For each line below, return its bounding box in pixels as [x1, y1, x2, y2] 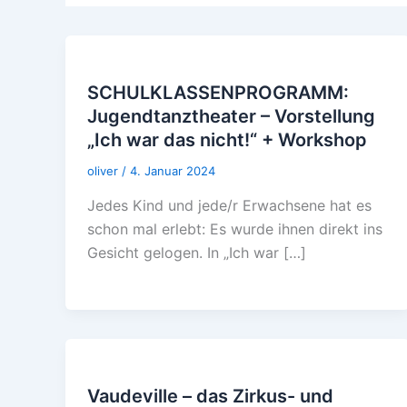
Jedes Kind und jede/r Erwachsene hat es [87, 195, 372, 214]
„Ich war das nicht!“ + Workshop [87, 128, 367, 151]
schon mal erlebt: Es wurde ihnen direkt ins [87, 219, 382, 238]
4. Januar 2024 [130, 163, 215, 178]
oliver [87, 163, 122, 178]
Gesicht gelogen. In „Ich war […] [87, 243, 306, 262]
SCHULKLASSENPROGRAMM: [87, 81, 349, 104]
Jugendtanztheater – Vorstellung [87, 104, 375, 127]
